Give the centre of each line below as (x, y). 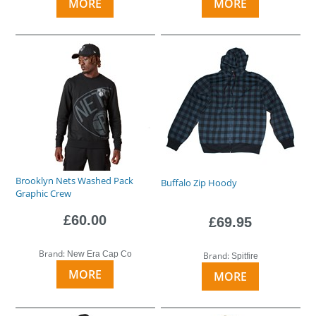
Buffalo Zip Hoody (199, 182)
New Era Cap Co (99, 254)
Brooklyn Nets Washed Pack (75, 180)
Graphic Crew (44, 193)
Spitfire (244, 256)
